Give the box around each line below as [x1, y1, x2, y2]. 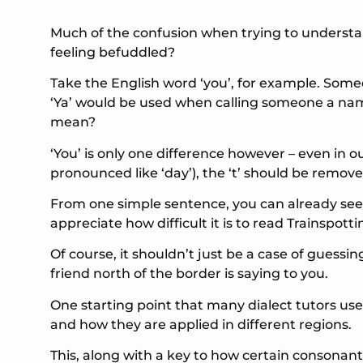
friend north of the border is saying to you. [50, 266, 328, 282]
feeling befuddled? [50, 44, 175, 60]
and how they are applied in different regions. [50, 316, 352, 332]
